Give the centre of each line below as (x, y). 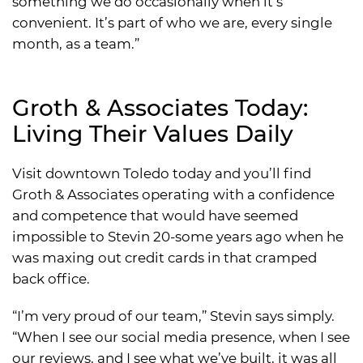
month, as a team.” (76, 43)
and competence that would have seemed (155, 215)
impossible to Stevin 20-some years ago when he (178, 236)
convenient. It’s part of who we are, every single (172, 22)
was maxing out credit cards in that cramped (164, 257)
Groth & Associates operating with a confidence (173, 194)
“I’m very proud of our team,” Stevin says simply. (173, 316)
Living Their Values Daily (153, 133)
